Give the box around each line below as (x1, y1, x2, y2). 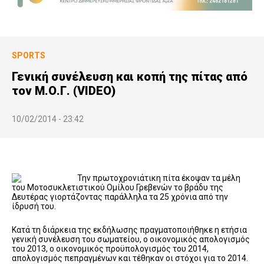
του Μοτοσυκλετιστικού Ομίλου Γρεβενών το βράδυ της (12, 182, 223, 192)
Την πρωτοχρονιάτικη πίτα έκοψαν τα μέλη (77, 173, 242, 183)
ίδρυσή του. (12, 201, 56, 211)
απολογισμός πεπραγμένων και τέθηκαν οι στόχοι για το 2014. (12, 253, 248, 263)
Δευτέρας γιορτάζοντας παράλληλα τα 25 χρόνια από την (12, 192, 228, 202)
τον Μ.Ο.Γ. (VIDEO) (12, 83, 115, 98)
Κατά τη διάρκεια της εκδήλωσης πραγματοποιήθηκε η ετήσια (12, 225, 247, 235)
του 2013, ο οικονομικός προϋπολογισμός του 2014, (12, 243, 209, 253)
